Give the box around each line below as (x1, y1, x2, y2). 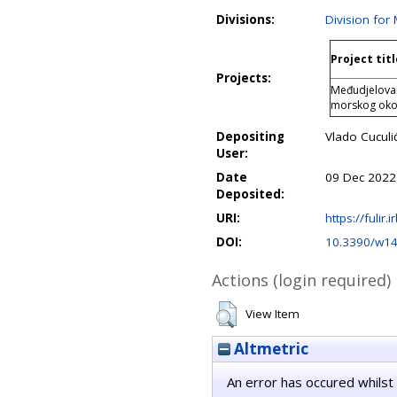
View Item (245, 306, 300, 322)
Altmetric (230, 339, 308, 359)
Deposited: (216, 186, 284, 202)
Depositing (216, 128, 284, 144)
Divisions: (216, 12, 275, 27)
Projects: (216, 70, 271, 86)
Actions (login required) (212, 269, 391, 291)
